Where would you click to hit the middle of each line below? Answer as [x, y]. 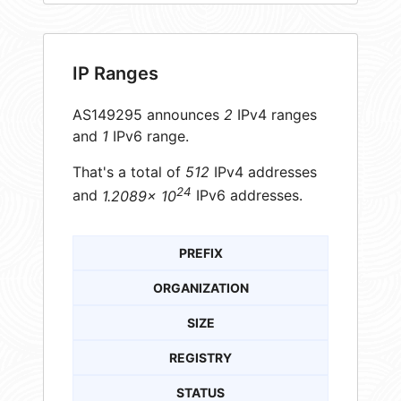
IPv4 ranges [275, 115]
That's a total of [129, 172]
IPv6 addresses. [247, 196]
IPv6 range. [149, 137]
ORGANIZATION [200, 287]
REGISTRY [200, 357]
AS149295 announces [148, 115]
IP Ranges [115, 74]
